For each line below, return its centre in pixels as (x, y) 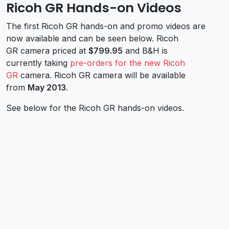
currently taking (38, 63)
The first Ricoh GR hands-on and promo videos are (106, 26)
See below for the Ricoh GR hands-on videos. (95, 108)
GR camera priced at (47, 50)
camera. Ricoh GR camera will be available (102, 75)
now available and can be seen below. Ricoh (92, 38)
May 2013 (47, 87)
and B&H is (145, 50)
